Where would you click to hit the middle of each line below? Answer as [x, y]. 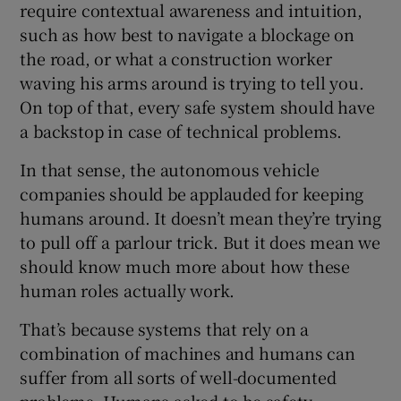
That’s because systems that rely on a [165, 329]
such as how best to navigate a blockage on [188, 34]
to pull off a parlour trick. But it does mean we [200, 242]
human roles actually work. [128, 290]
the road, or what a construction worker [176, 59]
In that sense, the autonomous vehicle [170, 170]
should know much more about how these [185, 266]
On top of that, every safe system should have [197, 107]
